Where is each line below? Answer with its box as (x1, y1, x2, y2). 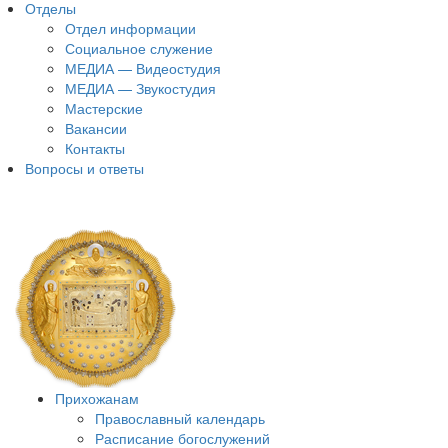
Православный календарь (95, 408, 265, 428)
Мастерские (65, 98, 143, 118)
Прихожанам (55, 388, 139, 408)
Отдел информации (65, 18, 196, 38)
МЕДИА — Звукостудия (65, 78, 216, 98)
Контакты (65, 138, 125, 158)
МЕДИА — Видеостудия (65, 58, 221, 78)
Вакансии (65, 118, 127, 138)
